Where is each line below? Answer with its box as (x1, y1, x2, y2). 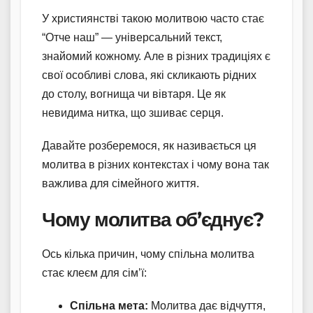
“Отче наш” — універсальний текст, (42, 31, 222, 44)
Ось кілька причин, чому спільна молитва (42, 248, 254, 261)
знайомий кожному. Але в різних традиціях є (42, 50, 270, 63)
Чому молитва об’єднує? (42, 208, 263, 232)
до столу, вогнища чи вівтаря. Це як (42, 88, 226, 101)
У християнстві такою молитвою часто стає (42, 13, 264, 25)
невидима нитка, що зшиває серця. (42, 107, 224, 119)
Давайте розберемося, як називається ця (42, 140, 256, 152)
